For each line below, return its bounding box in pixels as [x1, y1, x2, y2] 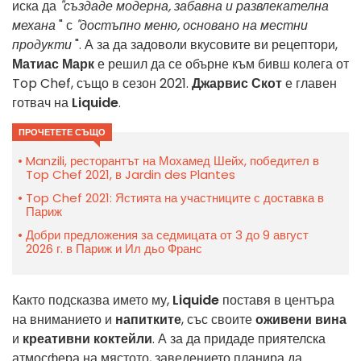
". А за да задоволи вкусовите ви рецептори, [72, 35, 338, 55]
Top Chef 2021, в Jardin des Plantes [26, 166, 235, 184]
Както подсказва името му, [12, 291, 172, 310]
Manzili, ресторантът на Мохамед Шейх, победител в [26, 152, 319, 170]
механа [12, 16, 56, 35]
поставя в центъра [219, 291, 334, 310]
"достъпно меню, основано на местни [76, 16, 308, 35]
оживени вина [252, 310, 346, 330]
